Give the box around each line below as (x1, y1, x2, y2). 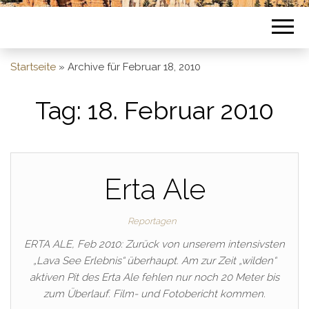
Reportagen (128, 216, 176, 226)
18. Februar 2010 (88, 96, 274, 125)
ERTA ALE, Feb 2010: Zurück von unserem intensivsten (24, 238, 285, 250)
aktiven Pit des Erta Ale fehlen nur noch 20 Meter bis (30, 271, 279, 283)
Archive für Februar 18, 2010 (68, 61, 201, 73)
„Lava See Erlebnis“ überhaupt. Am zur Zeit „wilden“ (33, 255, 276, 267)
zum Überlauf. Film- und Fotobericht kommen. (43, 288, 266, 300)
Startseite (10, 61, 56, 73)
